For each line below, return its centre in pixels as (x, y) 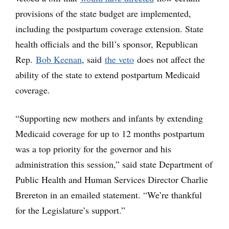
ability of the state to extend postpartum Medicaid (108, 75)
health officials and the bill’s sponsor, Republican (107, 44)
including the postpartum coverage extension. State (109, 29)
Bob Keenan (59, 60)
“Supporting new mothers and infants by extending (109, 118)
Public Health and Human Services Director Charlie (112, 180)
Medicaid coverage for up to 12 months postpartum (110, 134)
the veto (119, 60)
